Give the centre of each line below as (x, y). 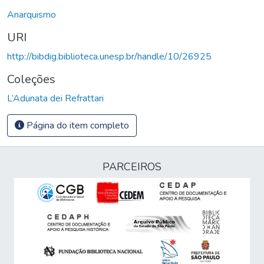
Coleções (31, 79)
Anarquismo (32, 14)
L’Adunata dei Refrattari (55, 98)
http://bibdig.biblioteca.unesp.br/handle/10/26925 (109, 56)
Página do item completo (77, 125)
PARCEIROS (132, 167)
